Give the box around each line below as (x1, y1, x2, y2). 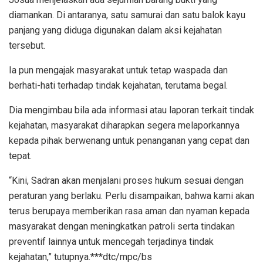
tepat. (9, 150, 32, 162)
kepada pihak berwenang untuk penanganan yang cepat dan (9, 135, 249, 147)
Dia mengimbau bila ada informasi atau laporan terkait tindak (9, 104, 254, 116)
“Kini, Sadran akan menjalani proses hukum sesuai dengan (9, 175, 244, 187)
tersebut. (9, 40, 45, 52)
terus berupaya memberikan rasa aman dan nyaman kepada (9, 205, 249, 217)
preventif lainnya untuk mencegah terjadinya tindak (9, 236, 214, 248)
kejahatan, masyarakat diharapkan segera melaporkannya (9, 120, 240, 131)
